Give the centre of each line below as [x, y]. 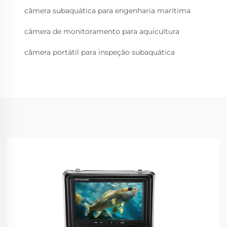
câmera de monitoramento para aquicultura [102, 32]
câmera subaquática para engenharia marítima [107, 11]
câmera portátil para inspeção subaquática [100, 52]
